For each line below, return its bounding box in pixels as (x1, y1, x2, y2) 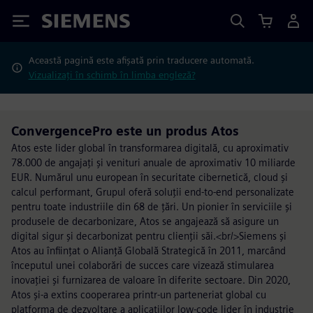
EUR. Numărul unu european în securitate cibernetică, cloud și (11, 171, 288, 183)
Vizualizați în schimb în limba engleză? (28, 69, 196, 80)
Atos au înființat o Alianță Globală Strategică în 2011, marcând (11, 245, 286, 256)
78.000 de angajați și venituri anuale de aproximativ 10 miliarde (11, 156, 296, 168)
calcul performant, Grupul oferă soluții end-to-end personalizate (11, 186, 294, 198)
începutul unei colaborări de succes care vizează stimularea (11, 259, 274, 271)
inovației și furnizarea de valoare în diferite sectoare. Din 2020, (11, 274, 291, 286)
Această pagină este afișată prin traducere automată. (28, 54, 254, 66)
